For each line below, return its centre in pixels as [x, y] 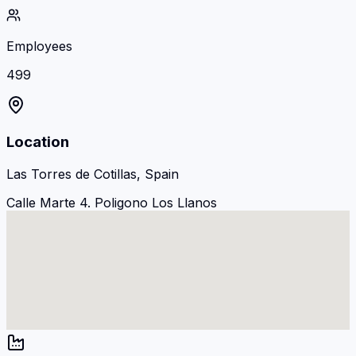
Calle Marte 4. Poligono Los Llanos [112, 202]
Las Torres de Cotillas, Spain [93, 174]
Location [38, 141]
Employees [39, 46]
